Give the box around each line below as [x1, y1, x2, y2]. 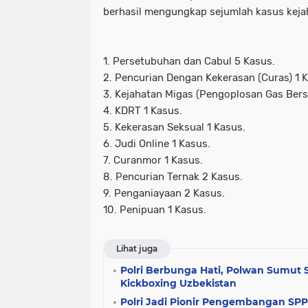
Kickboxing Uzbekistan [120, 276, 236, 289]
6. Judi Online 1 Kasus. [103, 137, 210, 150]
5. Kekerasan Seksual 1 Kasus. [103, 120, 245, 133]
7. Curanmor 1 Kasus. [103, 153, 203, 166]
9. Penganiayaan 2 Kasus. [103, 186, 225, 199]
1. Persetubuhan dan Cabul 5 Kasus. [103, 54, 275, 67]
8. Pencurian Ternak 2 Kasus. [103, 170, 243, 183]
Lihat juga [116, 243, 157, 254]
